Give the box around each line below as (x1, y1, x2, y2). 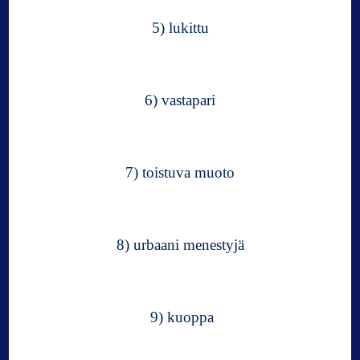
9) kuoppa (146, 309, 214, 326)
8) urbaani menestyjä (116, 236, 244, 254)
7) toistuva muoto (125, 164, 235, 182)
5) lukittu (151, 19, 209, 37)
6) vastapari (145, 92, 215, 109)
